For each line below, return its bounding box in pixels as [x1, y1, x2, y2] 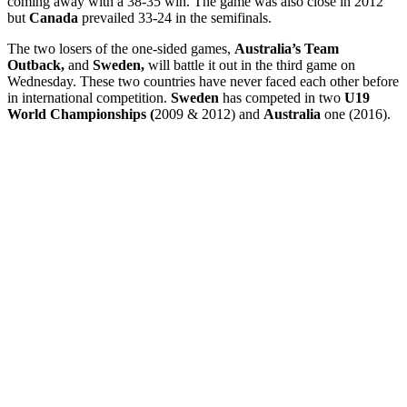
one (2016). [321, 105, 391, 122]
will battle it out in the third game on [144, 56, 355, 73]
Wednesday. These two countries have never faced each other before [7, 73, 399, 89]
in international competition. [7, 89, 171, 105]
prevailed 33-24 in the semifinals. [78, 9, 272, 25]
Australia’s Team [234, 40, 339, 56]
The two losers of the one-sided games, [7, 40, 234, 56]
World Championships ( [7, 105, 154, 122]
